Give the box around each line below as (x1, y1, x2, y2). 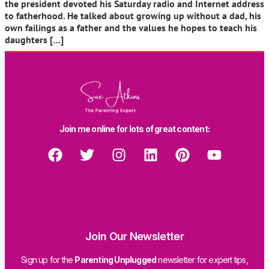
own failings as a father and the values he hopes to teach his (5, 21, 257, 34)
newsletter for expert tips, (156, 255, 248, 265)
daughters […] (5, 33, 64, 46)
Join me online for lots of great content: (59, 124, 210, 134)
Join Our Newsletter (85, 230, 184, 243)
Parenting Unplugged (74, 255, 157, 265)
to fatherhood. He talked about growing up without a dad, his (5, 9, 261, 22)
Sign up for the (21, 255, 75, 265)
